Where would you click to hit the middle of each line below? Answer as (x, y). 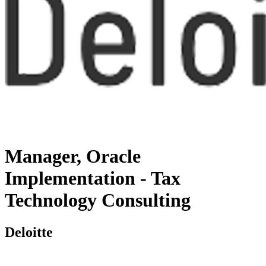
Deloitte (29, 232)
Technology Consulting (98, 200)
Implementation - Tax (93, 178)
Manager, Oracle (73, 156)
